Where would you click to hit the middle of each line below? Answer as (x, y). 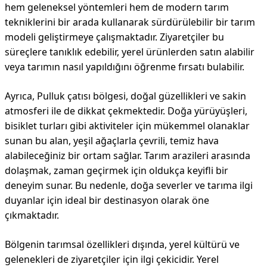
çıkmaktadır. (32, 215)
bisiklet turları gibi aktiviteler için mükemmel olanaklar (127, 126)
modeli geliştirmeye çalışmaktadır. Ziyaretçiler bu (114, 37)
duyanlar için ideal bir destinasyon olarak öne (107, 200)
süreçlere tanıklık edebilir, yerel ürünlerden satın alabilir (130, 52)
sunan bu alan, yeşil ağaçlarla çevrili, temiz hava (112, 141)
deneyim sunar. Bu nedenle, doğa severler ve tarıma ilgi (129, 185)
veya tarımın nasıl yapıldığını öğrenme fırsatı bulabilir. (125, 67)
